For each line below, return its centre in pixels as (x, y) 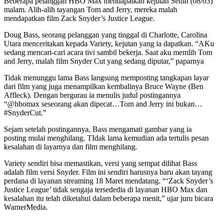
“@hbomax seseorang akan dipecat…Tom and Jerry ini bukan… (103, 104)
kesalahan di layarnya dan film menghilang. (71, 146)
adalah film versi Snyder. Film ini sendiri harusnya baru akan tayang (108, 172)
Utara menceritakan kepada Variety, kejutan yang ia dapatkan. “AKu (109, 43)
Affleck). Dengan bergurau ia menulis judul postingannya (92, 95)
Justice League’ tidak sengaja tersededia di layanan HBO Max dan (106, 189)
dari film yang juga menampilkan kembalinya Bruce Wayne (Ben (104, 86)
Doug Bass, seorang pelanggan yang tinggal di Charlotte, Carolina (106, 35)
